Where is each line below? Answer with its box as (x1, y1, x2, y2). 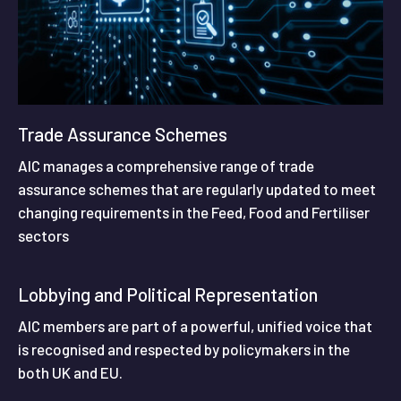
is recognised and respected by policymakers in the (18, 340, 350, 359)
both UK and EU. (18, 363, 123, 382)
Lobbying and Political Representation (18, 283, 318, 306)
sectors (18, 226, 69, 245)
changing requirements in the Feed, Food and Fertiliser (18, 203, 370, 222)
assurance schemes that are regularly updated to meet (18, 180, 376, 199)
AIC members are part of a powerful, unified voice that (18, 317, 372, 336)
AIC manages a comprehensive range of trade (18, 157, 314, 175)
